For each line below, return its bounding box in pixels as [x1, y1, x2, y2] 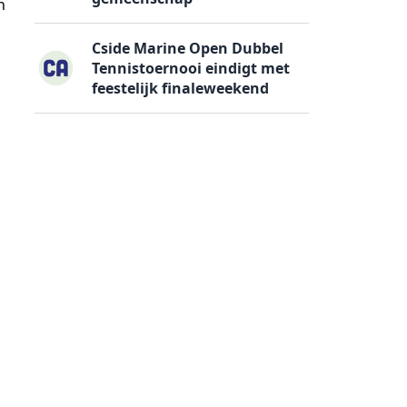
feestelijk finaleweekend [92, 77, 270, 98]
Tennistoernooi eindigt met [92, 57, 291, 78]
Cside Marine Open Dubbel [92, 37, 284, 58]
